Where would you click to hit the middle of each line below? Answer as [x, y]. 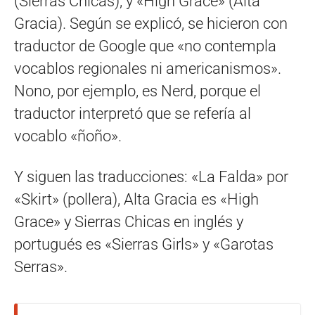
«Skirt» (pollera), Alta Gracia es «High [136, 199]
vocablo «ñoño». [68, 136]
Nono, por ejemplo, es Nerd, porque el [137, 91]
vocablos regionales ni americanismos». [149, 68]
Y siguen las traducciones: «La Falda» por [151, 176]
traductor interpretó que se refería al [133, 113]
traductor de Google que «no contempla [145, 46]
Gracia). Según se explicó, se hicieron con [151, 23]
